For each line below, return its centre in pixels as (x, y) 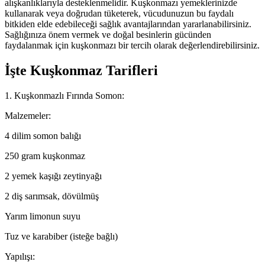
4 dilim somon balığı (43, 135)
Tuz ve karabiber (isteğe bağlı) (61, 236)
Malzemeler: (28, 115)
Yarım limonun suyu (43, 216)
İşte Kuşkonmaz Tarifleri (81, 70)
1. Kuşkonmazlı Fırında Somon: (64, 95)
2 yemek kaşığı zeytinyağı (53, 176)
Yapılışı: (20, 256)
